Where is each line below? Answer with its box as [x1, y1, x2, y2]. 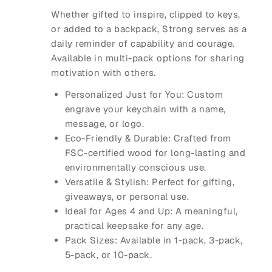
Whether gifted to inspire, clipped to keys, [51, 8, 240, 21]
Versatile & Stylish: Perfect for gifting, [64, 176, 234, 188]
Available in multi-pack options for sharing [51, 52, 245, 64]
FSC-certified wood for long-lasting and [64, 147, 245, 159]
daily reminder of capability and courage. [51, 38, 235, 50]
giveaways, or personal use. [64, 191, 189, 203]
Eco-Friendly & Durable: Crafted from [64, 132, 231, 144]
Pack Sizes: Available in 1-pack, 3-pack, [64, 234, 243, 246]
